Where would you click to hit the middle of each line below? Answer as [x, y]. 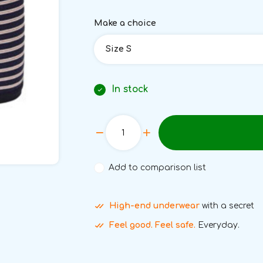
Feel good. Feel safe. [152, 225]
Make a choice [125, 23]
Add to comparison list [158, 168]
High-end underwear [154, 206]
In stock [129, 89]
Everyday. [217, 225]
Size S [118, 49]
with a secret [227, 206]
